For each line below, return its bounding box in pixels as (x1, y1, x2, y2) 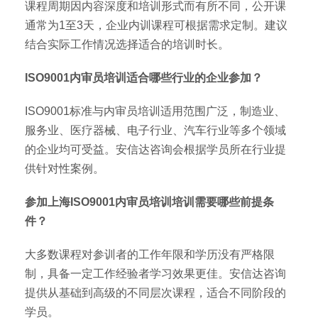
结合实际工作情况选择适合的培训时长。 (25, 38, 229, 50)
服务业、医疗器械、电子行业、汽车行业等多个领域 (25, 124, 286, 136)
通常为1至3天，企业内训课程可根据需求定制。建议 (25, 19, 287, 31)
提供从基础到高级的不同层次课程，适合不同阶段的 (25, 287, 286, 299)
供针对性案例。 (25, 163, 104, 175)
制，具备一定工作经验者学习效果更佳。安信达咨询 (25, 268, 286, 280)
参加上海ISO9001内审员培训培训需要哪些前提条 (25, 196, 274, 208)
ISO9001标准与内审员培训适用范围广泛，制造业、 (25, 105, 285, 117)
